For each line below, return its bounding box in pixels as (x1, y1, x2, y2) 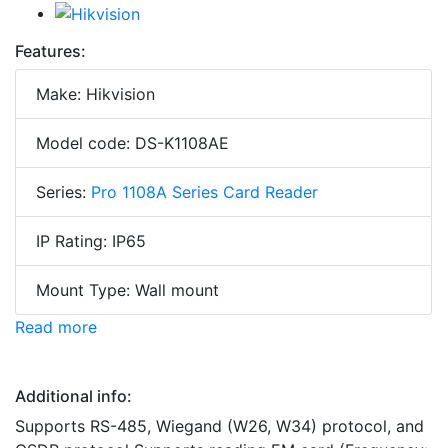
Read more (15, 317, 97, 338)
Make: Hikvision (36, 84, 155, 105)
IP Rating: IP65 (36, 231, 146, 252)
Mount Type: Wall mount (36, 280, 219, 301)
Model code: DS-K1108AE (36, 133, 229, 154)
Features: (15, 41, 86, 62)
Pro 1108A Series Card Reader (91, 182, 318, 203)
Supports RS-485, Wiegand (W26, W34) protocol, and (15, 416, 424, 437)
